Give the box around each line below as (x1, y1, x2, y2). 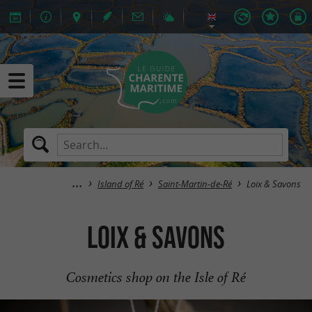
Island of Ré (97, 178, 143, 190)
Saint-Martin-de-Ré (158, 178, 232, 190)
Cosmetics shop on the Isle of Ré (66, 268, 246, 286)
